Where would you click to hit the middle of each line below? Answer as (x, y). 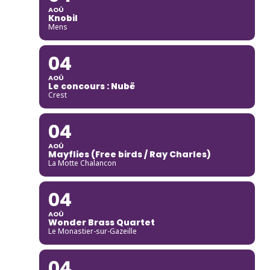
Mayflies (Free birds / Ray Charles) (129, 154)
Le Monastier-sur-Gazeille (92, 231)
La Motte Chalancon (82, 163)
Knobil (63, 18)
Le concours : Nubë (91, 86)
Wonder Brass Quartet (101, 222)
